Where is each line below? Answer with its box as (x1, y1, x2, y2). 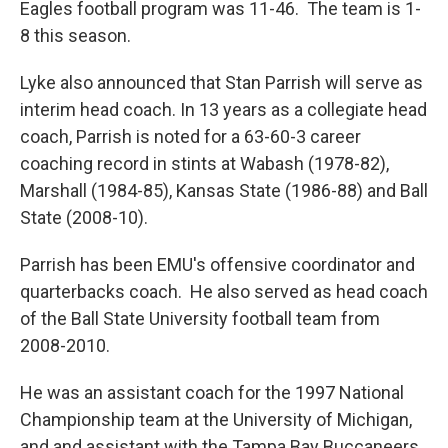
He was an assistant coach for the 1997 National (20, 381, 404, 403)
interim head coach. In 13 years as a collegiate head (20, 98, 427, 120)
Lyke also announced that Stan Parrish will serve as (20, 71, 423, 93)
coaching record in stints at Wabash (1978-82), (20, 152, 389, 174)
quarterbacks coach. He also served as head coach (20, 280, 428, 302)
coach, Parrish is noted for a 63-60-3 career (20, 125, 361, 147)
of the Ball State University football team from (20, 307, 380, 329)
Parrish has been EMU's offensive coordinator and (20, 253, 415, 275)
